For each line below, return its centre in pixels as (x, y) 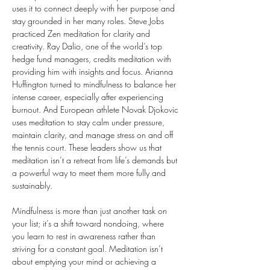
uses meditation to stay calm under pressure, (89, 122)
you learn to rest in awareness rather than (85, 236)
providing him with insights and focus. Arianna (94, 71)
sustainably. (32, 185)
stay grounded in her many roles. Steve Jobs (89, 21)
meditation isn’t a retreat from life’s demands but (96, 160)
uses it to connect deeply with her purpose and (95, 8)
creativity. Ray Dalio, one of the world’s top (88, 46)
